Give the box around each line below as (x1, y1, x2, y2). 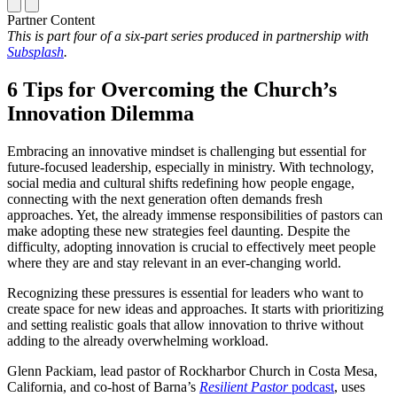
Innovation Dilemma (7, 102, 194, 126)
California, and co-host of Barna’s (7, 379, 199, 395)
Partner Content (7, 12, 95, 28)
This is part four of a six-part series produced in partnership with (7, 28, 369, 44)
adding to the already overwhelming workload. (7, 333, 269, 349)
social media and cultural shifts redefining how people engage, (7, 175, 354, 191)
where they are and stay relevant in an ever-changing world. (7, 255, 341, 271)
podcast (288, 379, 334, 395)
